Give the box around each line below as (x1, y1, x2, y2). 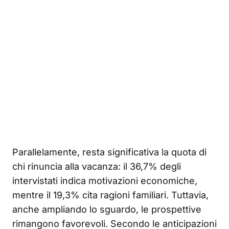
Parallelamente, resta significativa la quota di (12, 147, 207, 158)
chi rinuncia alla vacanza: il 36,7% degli (12, 161, 181, 172)
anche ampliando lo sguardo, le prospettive (12, 204, 201, 215)
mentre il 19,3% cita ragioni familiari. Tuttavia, (12, 190, 209, 201)
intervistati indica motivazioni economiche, (12, 175, 197, 187)
